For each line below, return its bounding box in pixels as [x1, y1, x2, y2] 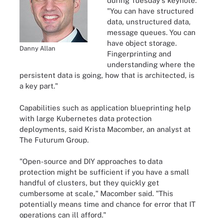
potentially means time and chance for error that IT [19, 200, 196, 208]
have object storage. [107, 39, 177, 47]
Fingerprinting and [107, 50, 171, 58]
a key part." [19, 82, 58, 90]
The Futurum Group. [19, 135, 89, 144]
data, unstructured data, [107, 18, 191, 26]
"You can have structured [107, 7, 194, 15]
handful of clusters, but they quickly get [19, 179, 159, 187]
